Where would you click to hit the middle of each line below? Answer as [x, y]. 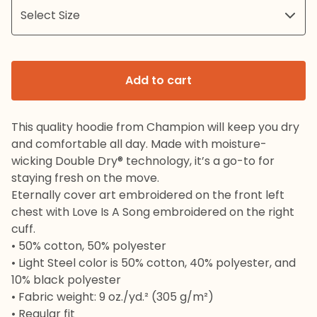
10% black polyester [66, 280]
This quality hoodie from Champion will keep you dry [155, 127]
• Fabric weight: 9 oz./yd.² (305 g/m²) [113, 297]
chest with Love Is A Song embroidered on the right [153, 212]
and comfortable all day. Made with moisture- [139, 144]
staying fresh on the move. [85, 178]
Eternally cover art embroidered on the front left [148, 195]
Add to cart [158, 80]
